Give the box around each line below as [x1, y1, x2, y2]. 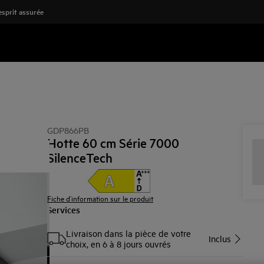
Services [47, 203, 80, 216]
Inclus [209, 233, 231, 244]
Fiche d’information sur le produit [47, 193, 153, 203]
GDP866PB [47, 124, 89, 136]
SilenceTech [47, 149, 113, 166]
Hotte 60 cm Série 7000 [47, 134, 179, 151]
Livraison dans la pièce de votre [66, 227, 191, 239]
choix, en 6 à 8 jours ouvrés [66, 238, 171, 249]
